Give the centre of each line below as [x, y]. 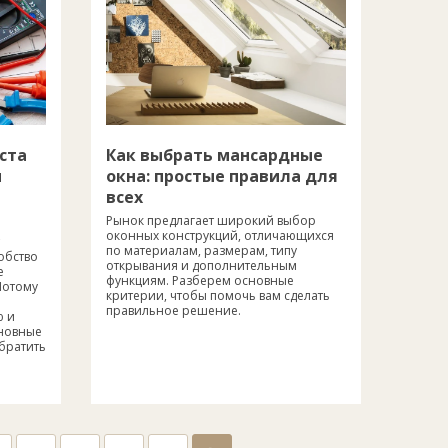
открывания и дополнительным [201, 265]
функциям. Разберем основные [200, 280]
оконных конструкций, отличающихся [220, 235]
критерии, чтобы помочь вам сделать [218, 295]
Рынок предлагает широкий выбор [211, 220]
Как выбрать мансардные [214, 154]
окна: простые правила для [222, 175]
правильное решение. [173, 310]
